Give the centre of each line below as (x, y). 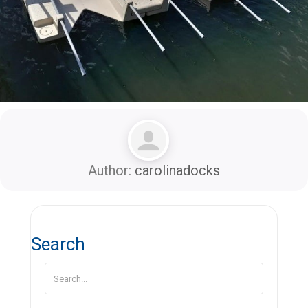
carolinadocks (177, 170)
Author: (111, 170)
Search (58, 244)
